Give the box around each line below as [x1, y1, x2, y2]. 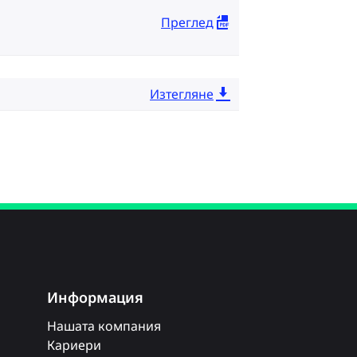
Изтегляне [150, 85, 214, 103]
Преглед [161, 13, 214, 31]
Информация [47, 288, 144, 307]
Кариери [47, 336, 102, 354]
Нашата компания [47, 317, 162, 335]
